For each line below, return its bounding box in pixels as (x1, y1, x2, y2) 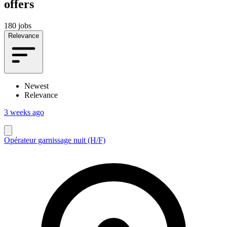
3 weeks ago (4, 107, 44, 117)
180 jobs (4, 21, 31, 30)
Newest (24, 81, 49, 90)
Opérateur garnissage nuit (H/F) (4, 135, 105, 144)
